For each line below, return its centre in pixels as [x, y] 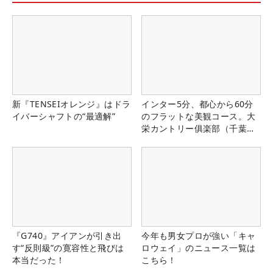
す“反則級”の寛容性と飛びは [68, 248]
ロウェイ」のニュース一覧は [199, 248]
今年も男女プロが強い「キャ [199, 236]
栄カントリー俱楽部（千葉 [194, 129]
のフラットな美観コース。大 [199, 116]
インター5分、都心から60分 [197, 104]
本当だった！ [39, 260]
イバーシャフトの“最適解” [64, 116]
